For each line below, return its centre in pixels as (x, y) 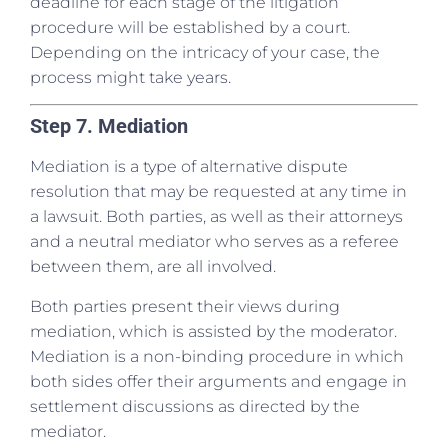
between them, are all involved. (153, 267)
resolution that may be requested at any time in (218, 192)
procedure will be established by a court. (190, 27)
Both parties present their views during (185, 306)
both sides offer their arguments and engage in (218, 381)
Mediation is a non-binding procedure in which (217, 356)
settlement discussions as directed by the (195, 406)
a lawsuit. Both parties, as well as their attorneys (216, 217)
